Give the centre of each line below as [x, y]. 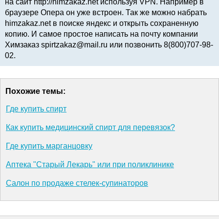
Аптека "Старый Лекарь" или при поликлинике [90, 165]
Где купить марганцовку [49, 146]
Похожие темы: [35, 91]
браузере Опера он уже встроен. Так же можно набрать [106, 13]
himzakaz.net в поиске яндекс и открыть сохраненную [102, 23]
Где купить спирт [36, 109]
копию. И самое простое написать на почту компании [101, 34]
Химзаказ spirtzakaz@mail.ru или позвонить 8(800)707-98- [109, 45]
